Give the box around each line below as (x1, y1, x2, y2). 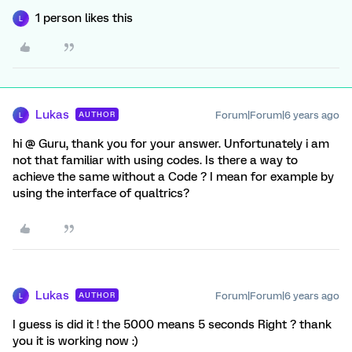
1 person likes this (35, 11, 133, 26)
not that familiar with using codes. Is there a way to (13, 153, 298, 168)
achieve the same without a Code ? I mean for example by (13, 170, 334, 185)
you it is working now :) (13, 334, 138, 349)
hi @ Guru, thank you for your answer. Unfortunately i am (13, 137, 329, 152)
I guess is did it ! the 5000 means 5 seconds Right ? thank (13, 317, 332, 332)
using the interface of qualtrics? (13, 186, 189, 201)
